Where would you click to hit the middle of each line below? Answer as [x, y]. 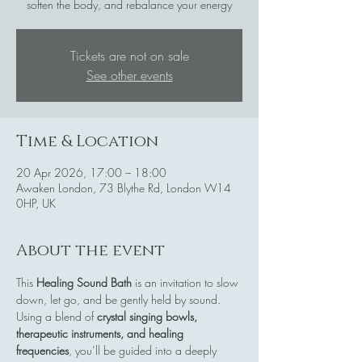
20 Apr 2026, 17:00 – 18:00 [91, 172]
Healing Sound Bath [84, 282]
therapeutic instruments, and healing [101, 333]
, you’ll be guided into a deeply [144, 350]
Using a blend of [57, 316]
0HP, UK [36, 203]
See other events [129, 75]
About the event [90, 250]
